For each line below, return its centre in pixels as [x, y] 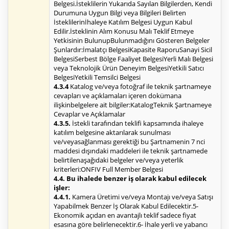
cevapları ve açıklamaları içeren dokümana [118, 96]
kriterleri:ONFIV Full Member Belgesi [108, 169]
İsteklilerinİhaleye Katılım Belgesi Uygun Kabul [123, 22]
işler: [62, 188]
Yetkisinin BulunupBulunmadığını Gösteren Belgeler [132, 41]
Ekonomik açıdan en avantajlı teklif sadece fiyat [125, 215]
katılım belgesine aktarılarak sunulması [112, 133]
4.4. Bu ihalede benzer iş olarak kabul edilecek [130, 179]
